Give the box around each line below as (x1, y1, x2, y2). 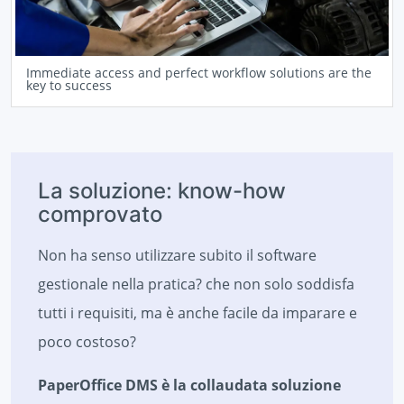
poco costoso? (38, 332, 136, 353)
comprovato (38, 201, 162, 228)
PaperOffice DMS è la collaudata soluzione (38, 375, 341, 396)
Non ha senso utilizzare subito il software (38, 245, 317, 266)
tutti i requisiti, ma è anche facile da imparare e (38, 303, 357, 324)
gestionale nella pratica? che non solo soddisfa (38, 274, 354, 295)
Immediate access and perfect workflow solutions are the (26, 64, 372, 82)
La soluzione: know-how (38, 178, 286, 205)
